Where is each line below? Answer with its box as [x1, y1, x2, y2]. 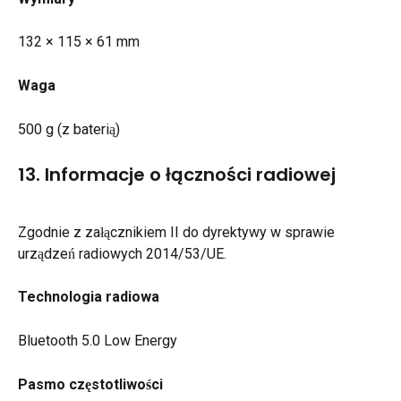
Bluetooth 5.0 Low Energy [18, 332, 177, 350]
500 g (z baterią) [18, 121, 120, 139]
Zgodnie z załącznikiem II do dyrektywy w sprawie [18, 223, 338, 241]
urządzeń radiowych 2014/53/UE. [18, 244, 226, 262]
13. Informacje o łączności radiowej [18, 162, 336, 188]
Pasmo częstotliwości [18, 376, 163, 394]
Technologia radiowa [18, 288, 159, 306]
